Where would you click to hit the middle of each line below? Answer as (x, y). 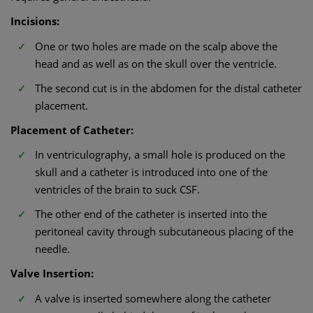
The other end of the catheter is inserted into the (151, 214)
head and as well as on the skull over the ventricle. (156, 63)
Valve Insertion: (52, 273)
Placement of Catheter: (72, 130)
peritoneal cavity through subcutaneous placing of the (164, 231)
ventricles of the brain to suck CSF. (117, 189)
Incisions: (35, 21)
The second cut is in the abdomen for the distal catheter (168, 88)
